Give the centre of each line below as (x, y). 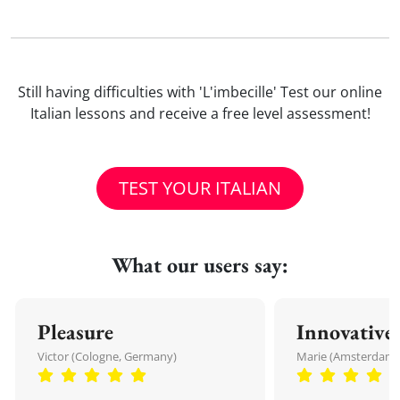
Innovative (345, 332)
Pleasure (75, 332)
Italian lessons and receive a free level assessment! (200, 113)
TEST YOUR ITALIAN (200, 188)
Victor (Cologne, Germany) (107, 356)
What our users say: (200, 265)
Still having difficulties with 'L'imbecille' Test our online (200, 92)
